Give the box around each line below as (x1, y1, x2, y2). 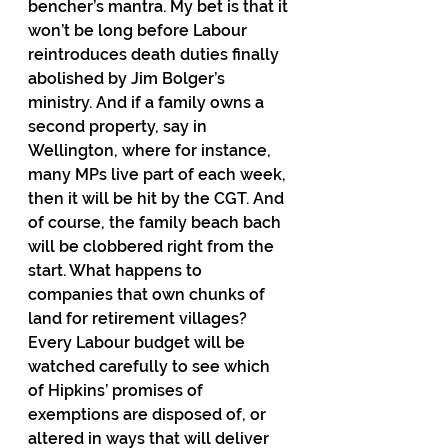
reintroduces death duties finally (28, 45, 283, 64)
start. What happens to (28, 261, 206, 280)
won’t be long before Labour (28, 21, 251, 40)
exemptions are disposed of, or (28, 405, 270, 424)
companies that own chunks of (28, 285, 269, 304)
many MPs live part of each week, (28, 165, 290, 184)
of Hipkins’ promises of (28, 381, 207, 400)
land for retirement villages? (28, 309, 255, 328)
